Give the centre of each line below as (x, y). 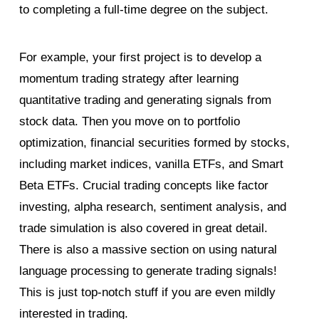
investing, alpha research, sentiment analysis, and (152, 206)
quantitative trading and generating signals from (145, 100)
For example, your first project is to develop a (140, 57)
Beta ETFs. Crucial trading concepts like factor (143, 185)
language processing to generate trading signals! (148, 271)
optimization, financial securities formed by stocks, (154, 142)
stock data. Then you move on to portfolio (129, 121)
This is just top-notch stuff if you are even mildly (147, 292)
